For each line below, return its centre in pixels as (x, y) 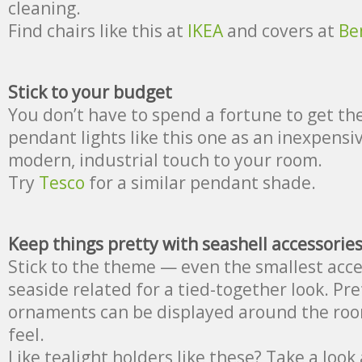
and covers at (281, 30)
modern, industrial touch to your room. (165, 160)
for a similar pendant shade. (200, 182)
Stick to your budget (90, 92)
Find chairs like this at (98, 30)
